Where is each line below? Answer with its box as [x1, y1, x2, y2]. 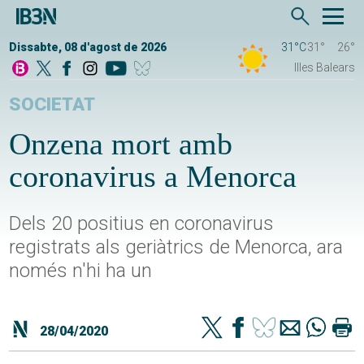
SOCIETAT [9, 93, 96, 116]
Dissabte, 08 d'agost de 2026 [9, 41, 167, 54]
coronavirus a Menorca [9, 159, 297, 194]
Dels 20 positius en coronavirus [9, 212, 275, 236]
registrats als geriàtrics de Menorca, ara [9, 236, 344, 259]
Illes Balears [293, 61, 355, 75]
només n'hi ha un [9, 259, 153, 283]
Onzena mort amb [9, 127, 233, 162]
